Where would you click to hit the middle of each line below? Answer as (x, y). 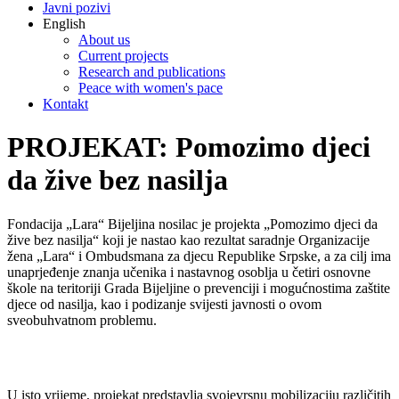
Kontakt (65, 104)
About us (104, 40)
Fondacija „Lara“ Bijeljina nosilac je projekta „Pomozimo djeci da (192, 224)
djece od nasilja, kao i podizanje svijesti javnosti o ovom (164, 304)
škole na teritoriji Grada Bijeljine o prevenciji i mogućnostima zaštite (199, 288)
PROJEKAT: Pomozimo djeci (189, 147)
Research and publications (152, 72)
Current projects (123, 56)
